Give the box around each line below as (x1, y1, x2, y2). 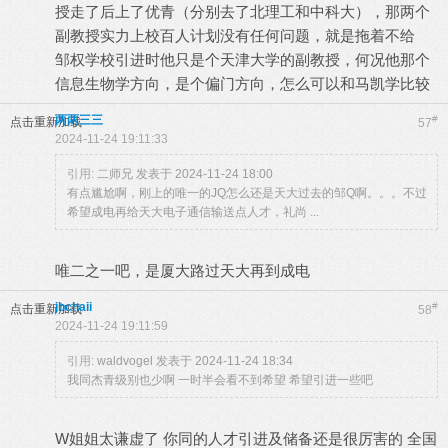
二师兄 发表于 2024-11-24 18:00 (97, 167, 273, 181)
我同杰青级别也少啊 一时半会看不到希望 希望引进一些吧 (67, 373, 373, 387)
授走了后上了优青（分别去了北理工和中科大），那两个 (55, 3, 430, 20)
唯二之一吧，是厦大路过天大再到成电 (55, 262, 310, 279)
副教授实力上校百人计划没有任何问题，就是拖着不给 (55, 27, 415, 44)
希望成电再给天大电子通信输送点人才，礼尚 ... (67, 205, 319, 219)
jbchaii (55, 300, 92, 314)
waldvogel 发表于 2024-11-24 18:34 (97, 354, 293, 368)
